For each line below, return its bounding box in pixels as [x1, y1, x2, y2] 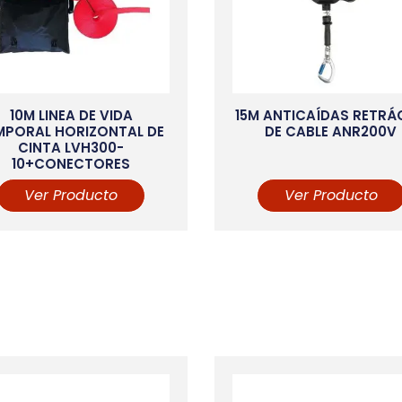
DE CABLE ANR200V [265, 121, 398, 141]
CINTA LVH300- [18, 137, 125, 157]
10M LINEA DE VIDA [9, 105, 133, 125]
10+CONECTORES [12, 153, 131, 173]
